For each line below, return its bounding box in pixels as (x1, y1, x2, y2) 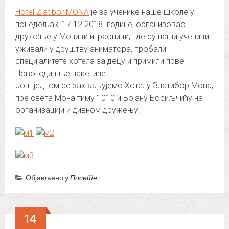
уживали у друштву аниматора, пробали (15, 43, 166, 54)
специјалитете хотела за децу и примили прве (15, 56, 184, 66)
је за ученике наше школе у (89, 7, 194, 17)
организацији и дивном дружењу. (15, 105, 140, 115)
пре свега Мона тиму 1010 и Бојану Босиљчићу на (15, 93, 203, 103)
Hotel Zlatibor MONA (15, 7, 89, 17)
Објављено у (26, 173, 70, 182)
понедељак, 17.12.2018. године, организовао (15, 19, 186, 29)
